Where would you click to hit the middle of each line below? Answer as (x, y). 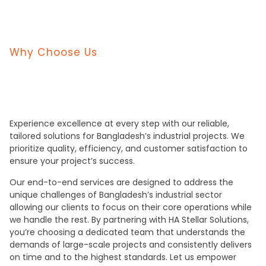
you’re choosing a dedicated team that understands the (127, 232)
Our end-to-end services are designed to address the (121, 182)
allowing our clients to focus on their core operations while (131, 207)
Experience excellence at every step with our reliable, (119, 124)
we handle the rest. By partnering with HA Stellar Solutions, (129, 219)
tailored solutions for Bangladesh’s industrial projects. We (127, 136)
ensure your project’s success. (72, 161)
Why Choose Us (53, 53)
